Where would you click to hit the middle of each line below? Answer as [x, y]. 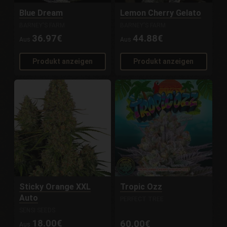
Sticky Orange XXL [55, 187]
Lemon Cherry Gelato [161, 13]
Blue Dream [41, 13]
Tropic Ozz [141, 187]
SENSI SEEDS [37, 211]
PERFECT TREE [142, 199]
